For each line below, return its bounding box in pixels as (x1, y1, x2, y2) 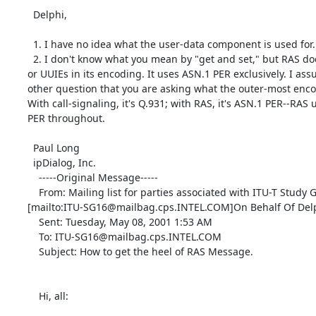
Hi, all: (27, 288, 39, 303)
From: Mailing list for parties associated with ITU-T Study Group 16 (27, 185, 39, 199)
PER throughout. (27, 111, 105, 125)
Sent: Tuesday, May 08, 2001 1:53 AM (27, 214, 39, 229)
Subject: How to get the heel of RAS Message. (27, 244, 39, 258)
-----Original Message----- (27, 170, 39, 184)
